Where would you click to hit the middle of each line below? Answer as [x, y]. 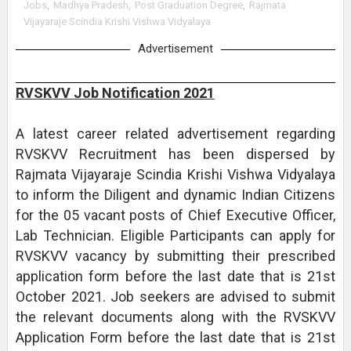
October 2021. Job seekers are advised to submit [175, 297]
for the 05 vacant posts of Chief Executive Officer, [175, 215]
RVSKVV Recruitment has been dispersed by [175, 154]
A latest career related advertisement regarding [175, 134]
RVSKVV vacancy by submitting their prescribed [175, 256]
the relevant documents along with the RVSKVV [175, 317]
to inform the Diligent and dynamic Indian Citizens [175, 195]
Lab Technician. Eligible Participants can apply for [175, 235]
